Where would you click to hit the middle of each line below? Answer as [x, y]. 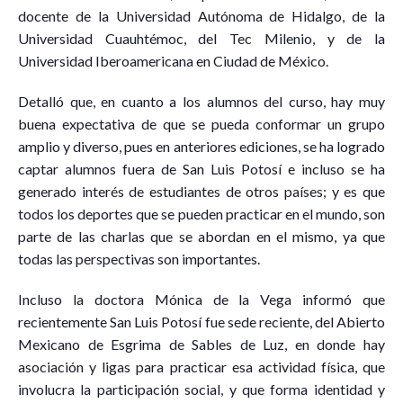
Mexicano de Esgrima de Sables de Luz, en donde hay [201, 344]
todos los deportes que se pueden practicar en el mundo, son [201, 214]
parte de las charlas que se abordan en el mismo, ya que [201, 236]
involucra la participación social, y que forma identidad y [201, 389]
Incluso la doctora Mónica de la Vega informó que [201, 299]
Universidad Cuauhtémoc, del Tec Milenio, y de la [201, 38]
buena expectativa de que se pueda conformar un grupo [201, 124]
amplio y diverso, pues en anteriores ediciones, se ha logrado [201, 146]
